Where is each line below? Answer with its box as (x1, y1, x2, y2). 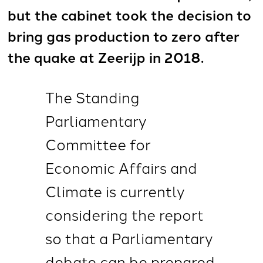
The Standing (45, 86, 140, 107)
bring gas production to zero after (8, 25, 240, 46)
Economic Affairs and (45, 157, 197, 178)
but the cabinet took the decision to (8, 4, 252, 25)
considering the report (45, 204, 204, 225)
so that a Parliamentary (45, 227, 213, 248)
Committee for (45, 133, 151, 154)
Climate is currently (45, 180, 185, 201)
